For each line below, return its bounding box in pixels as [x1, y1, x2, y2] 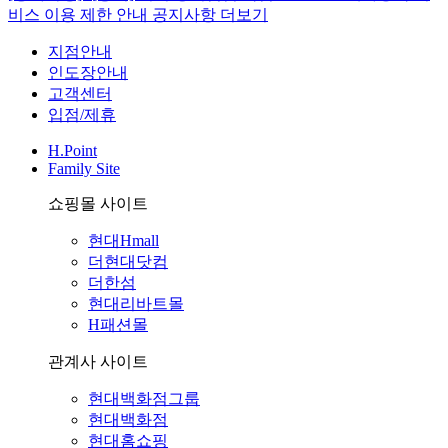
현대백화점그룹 [88, 389, 200, 407]
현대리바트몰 [88, 294, 184, 312]
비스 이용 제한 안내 [8, 5, 152, 23]
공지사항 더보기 [152, 5, 268, 23]
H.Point [48, 141, 97, 159]
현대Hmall [88, 231, 159, 249]
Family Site [48, 159, 120, 177]
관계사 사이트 [48, 352, 148, 370]
